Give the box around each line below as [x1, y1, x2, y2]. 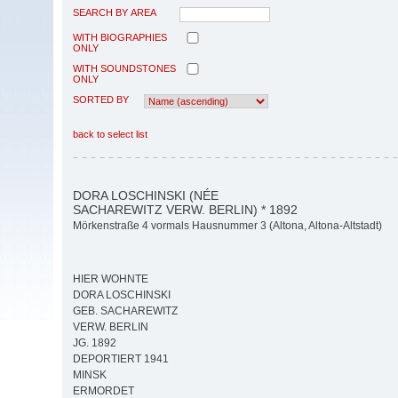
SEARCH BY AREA [73, 6, 156, 18]
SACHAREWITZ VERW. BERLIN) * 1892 [73, 202, 298, 217]
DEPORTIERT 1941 [73, 353, 169, 366]
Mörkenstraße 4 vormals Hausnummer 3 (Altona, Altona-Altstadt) [73, 219, 382, 233]
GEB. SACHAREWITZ [73, 305, 178, 318]
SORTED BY [73, 93, 129, 105]
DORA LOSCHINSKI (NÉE [73, 187, 219, 203]
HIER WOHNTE [73, 273, 148, 286]
